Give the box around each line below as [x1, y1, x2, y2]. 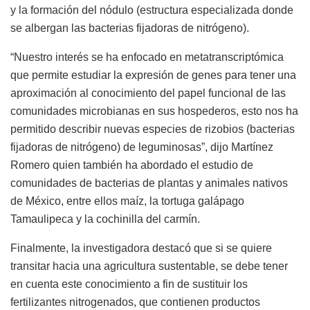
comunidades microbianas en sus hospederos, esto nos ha [10, 105, 298, 118]
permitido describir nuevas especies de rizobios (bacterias [10, 123, 295, 136]
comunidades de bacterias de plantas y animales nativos [10, 177, 288, 190]
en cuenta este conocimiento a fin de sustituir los [10, 278, 248, 291]
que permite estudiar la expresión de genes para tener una [10, 69, 296, 82]
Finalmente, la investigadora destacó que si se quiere [10, 242, 272, 255]
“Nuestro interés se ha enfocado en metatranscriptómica [10, 51, 284, 64]
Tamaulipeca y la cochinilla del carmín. [10, 213, 200, 226]
